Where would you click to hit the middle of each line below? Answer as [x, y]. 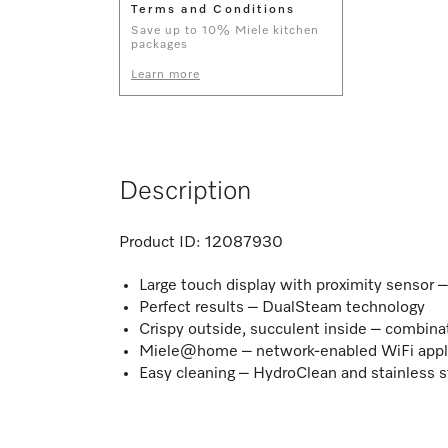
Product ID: [160, 242]
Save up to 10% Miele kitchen [225, 30]
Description [185, 191]
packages [159, 44]
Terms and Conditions [213, 9]
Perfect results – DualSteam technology [282, 307]
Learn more [165, 74]
